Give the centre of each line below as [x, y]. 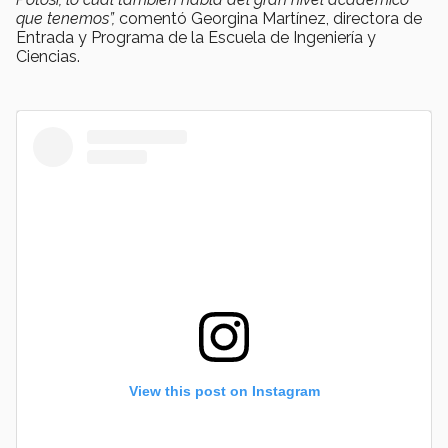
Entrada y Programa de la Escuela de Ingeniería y [196, 37]
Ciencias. [48, 56]
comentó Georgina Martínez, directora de [270, 18]
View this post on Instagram [224, 390]
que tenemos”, [67, 18]
